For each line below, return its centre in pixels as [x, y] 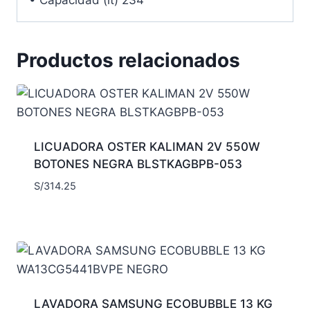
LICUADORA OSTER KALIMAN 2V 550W [147, 146]
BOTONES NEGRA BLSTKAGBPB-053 [138, 164]
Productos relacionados [128, 60]
